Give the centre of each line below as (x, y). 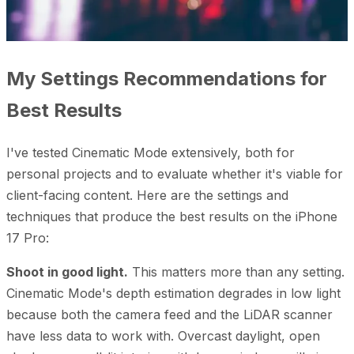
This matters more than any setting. (236, 271)
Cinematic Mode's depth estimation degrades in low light (173, 293)
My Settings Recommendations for (167, 78)
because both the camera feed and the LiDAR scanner (169, 314)
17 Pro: (28, 237)
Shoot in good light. (67, 271)
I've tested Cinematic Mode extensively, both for (151, 152)
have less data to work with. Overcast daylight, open (163, 335)
